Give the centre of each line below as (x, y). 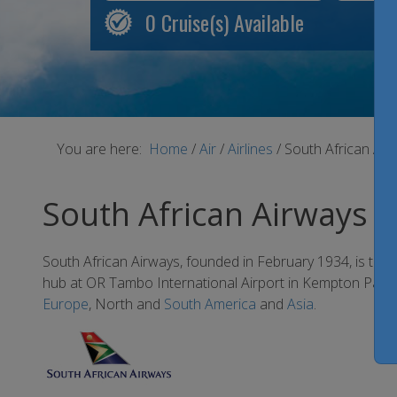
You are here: (103, 149)
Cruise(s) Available (230, 22)
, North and (126, 304)
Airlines (252, 149)
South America (210, 304)
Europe (66, 304)
